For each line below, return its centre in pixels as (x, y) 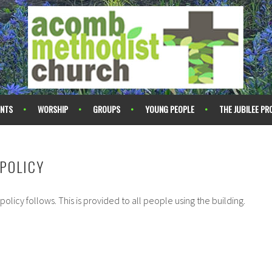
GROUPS (106, 109)
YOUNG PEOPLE (169, 109)
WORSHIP (53, 109)
